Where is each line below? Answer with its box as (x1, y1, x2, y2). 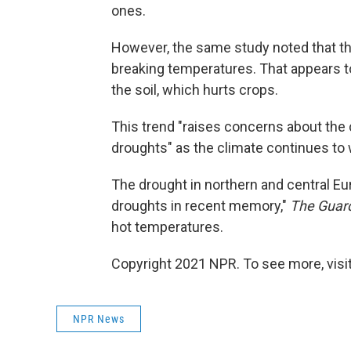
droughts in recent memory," (111, 197, 290, 215)
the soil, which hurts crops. (111, 81, 278, 99)
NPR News (73, 313, 125, 326)
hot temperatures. (111, 219, 223, 236)
